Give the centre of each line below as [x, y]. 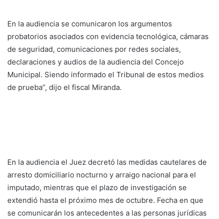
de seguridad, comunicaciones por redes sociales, [94, 49]
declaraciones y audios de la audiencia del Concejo [96, 62]
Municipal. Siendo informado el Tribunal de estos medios [106, 75]
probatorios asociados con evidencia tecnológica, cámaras [108, 37]
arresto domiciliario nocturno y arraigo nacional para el [102, 175]
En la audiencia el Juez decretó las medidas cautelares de [107, 162]
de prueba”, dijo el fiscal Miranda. [65, 88]
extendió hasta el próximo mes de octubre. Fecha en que [105, 200]
